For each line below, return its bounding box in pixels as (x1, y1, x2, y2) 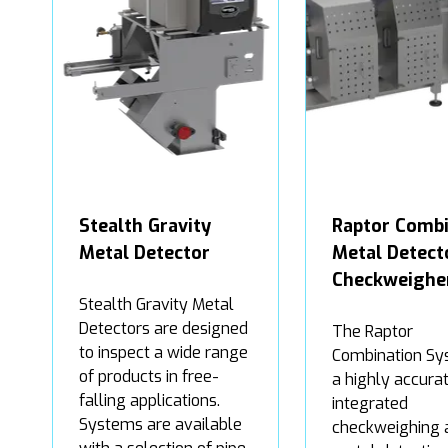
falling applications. (79, 389, 220, 411)
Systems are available (79, 413, 242, 435)
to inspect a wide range (79, 341, 248, 363)
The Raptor (332, 320, 413, 342)
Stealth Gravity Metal (79, 293, 234, 315)
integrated (332, 392, 408, 414)
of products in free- (79, 365, 219, 387)
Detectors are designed (79, 317, 248, 339)
